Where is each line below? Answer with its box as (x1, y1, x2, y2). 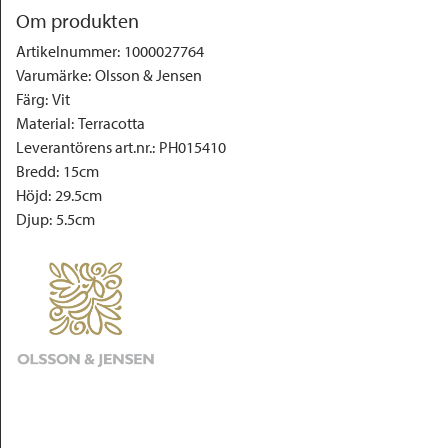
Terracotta (78, 113, 145, 133)
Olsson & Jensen (95, 65, 202, 85)
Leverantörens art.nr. (16, 137, 152, 157)
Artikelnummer (16, 41, 117, 61)
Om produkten (16, 8, 139, 33)
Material (16, 113, 71, 133)
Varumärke (16, 65, 88, 85)
